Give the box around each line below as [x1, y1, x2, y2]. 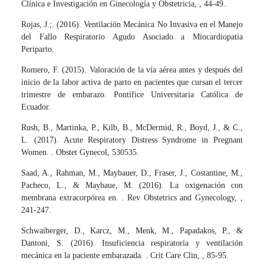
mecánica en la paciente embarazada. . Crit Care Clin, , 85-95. [21, 251, 229, 260]
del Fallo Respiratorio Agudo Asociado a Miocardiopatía [21, 32, 243, 42]
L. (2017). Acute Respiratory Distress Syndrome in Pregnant [21, 136, 243, 145]
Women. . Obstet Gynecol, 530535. [21, 148, 140, 157]
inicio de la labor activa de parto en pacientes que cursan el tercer [21, 78, 243, 87]
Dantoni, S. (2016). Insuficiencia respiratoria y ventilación [21, 239, 243, 248]
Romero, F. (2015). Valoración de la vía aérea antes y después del [21, 65, 243, 75]
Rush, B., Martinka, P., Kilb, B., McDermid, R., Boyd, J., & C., [21, 123, 243, 133]
